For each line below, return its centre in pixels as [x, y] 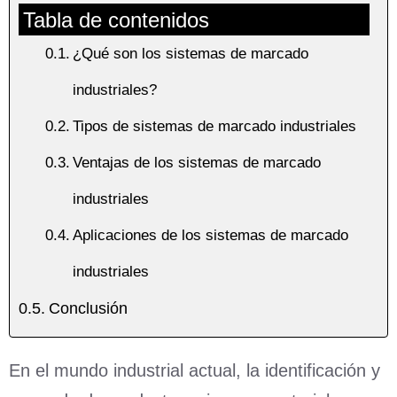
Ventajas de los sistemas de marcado [197, 163]
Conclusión [88, 309]
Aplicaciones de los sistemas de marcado [211, 236]
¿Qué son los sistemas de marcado [191, 54]
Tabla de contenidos [116, 20]
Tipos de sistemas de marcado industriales [215, 127]
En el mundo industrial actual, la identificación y [195, 371]
